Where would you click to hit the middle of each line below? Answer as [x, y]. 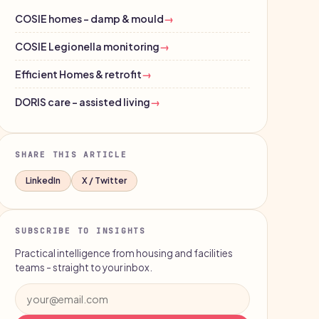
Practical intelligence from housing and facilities [124, 253]
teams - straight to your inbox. [84, 268]
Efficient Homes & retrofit [78, 74]
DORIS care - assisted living [83, 102]
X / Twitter [104, 181]
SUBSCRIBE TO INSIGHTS [80, 231]
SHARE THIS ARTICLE [71, 155]
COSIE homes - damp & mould [89, 19]
